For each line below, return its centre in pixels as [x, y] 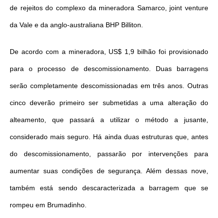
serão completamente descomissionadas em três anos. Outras [109, 85]
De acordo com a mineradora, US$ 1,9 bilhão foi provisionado [109, 51]
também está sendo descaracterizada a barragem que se [109, 188]
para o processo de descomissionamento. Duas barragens [109, 68]
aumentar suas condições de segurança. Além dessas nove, [109, 171]
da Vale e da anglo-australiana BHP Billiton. [76, 25]
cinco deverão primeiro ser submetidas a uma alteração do [109, 102]
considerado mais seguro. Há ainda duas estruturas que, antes [109, 136]
